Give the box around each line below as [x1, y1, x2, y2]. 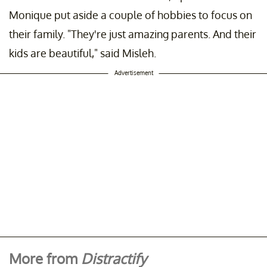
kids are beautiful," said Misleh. [9, 46, 156, 60]
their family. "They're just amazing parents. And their [9, 27, 256, 41]
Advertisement [114, 69, 153, 76]
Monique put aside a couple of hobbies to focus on [9, 8, 252, 21]
